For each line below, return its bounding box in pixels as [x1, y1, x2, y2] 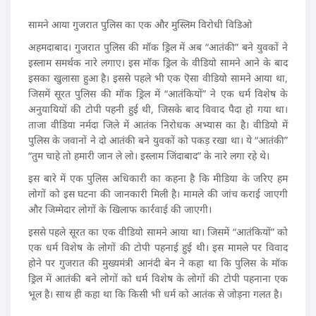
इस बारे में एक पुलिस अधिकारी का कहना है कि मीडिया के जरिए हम [28, 171, 288, 185]
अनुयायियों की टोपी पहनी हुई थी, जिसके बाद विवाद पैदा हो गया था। [28, 102, 288, 116]
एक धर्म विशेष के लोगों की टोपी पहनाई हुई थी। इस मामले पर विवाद [28, 241, 288, 254]
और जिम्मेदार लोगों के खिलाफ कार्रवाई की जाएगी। [28, 202, 214, 216]
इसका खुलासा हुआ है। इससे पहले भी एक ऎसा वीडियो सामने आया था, [28, 71, 288, 85]
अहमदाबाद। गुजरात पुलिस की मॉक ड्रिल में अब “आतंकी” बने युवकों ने [28, 40, 288, 54]
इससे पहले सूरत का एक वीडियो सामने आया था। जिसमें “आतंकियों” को [28, 225, 288, 238]
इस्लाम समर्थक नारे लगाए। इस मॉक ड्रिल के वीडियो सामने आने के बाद [28, 56, 288, 69]
